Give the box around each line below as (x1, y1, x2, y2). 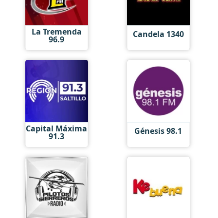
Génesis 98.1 (134, 126, 182, 136)
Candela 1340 (132, 29, 184, 39)
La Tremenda (31, 26, 82, 37)
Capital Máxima (26, 123, 88, 134)
